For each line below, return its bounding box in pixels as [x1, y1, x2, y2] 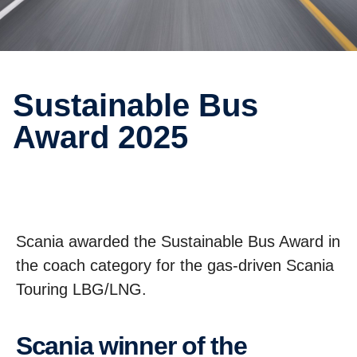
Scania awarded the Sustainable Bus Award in [16, 233, 340, 250]
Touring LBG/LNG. [16, 280, 147, 298]
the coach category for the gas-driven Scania [16, 257, 334, 274]
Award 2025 [13, 120, 188, 155]
